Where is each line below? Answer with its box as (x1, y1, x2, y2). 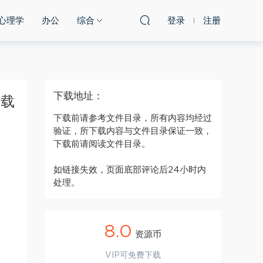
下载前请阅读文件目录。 (53, 140, 150, 149)
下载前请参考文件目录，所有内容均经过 (53, 114, 212, 123)
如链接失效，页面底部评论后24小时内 (53, 166, 206, 174)
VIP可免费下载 (104, 251, 161, 259)
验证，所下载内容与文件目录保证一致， (53, 127, 212, 136)
